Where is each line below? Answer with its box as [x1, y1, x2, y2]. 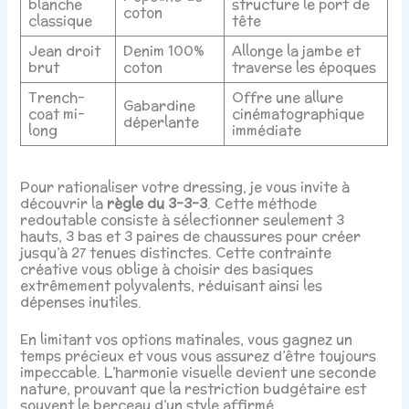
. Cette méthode [207, 194, 318, 214]
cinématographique [231, 103, 364, 123]
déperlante [122, 111, 199, 131]
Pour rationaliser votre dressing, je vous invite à [20, 177, 351, 197]
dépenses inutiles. [20, 292, 142, 312]
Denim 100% [122, 40, 204, 60]
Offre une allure [231, 87, 343, 107]
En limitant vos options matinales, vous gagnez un [20, 330, 353, 350]
